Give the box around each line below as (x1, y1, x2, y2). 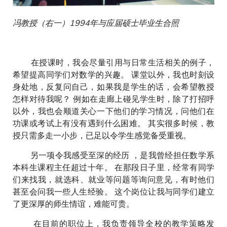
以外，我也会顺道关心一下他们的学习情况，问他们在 (13, 105, 214, 116)
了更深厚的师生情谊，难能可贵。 (13, 198, 136, 209)
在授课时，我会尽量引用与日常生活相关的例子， (13, 56, 214, 67)
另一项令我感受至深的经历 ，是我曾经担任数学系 (13, 149, 214, 160)
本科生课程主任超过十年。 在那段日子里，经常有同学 (13, 161, 214, 172)
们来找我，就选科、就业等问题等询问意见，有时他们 (13, 173, 214, 184)
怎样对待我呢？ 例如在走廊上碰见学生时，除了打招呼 (13, 93, 214, 104)
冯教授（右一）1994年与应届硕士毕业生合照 (13, 17, 179, 28)
